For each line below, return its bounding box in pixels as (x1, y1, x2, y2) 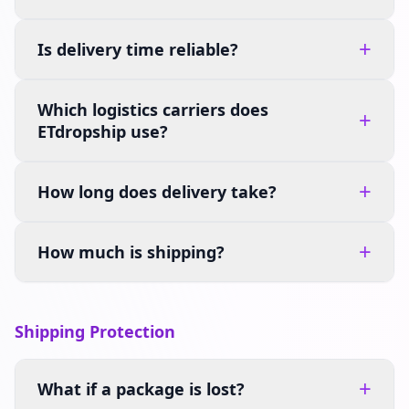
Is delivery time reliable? (37, 38, 238, 60)
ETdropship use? (37, 121, 168, 142)
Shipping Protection (15, 320, 175, 342)
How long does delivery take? (37, 181, 277, 203)
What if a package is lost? (37, 378, 245, 400)
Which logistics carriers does (37, 99, 268, 121)
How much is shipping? (37, 241, 225, 263)
